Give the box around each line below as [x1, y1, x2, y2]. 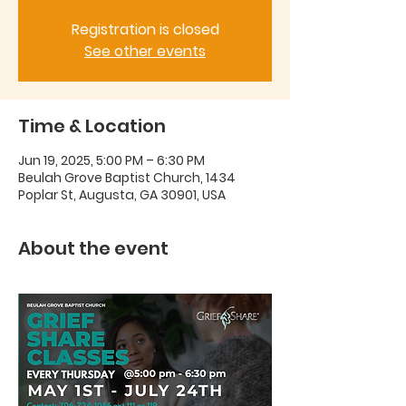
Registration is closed [71, 19, 219, 40]
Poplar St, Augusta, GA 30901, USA [18, 186, 226, 204]
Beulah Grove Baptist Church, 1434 [18, 169, 236, 187]
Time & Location [18, 113, 166, 139]
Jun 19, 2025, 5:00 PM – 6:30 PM [18, 151, 205, 169]
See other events [84, 41, 206, 62]
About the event [18, 236, 169, 261]
